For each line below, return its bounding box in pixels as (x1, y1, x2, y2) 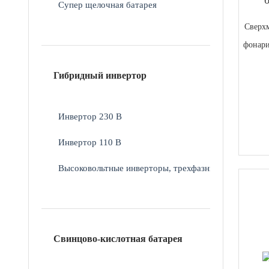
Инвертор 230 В (58, 110, 122, 121)
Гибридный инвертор (53, 70, 147, 80)
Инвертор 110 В (58, 136, 122, 147)
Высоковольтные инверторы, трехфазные (58, 162, 220, 173)
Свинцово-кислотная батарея (53, 233, 183, 244)
